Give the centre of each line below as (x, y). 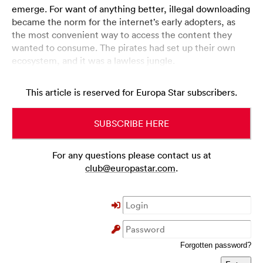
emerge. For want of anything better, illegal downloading (131, 9)
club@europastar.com (130, 168)
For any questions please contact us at (131, 155)
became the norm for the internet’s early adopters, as (124, 22)
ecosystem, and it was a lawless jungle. (93, 61)
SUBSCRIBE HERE (131, 124)
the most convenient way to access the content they (122, 35)
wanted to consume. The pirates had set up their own (124, 48)
